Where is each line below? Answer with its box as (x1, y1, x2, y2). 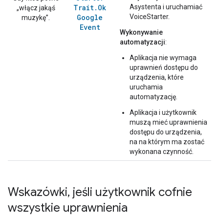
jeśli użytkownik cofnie (70, 185, 192, 200)
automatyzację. (130, 93, 177, 101)
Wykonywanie (120, 28, 163, 37)
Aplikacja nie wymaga (130, 54, 197, 62)
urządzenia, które (130, 73, 184, 82)
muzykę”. (22, 14, 50, 22)
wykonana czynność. (130, 148, 194, 156)
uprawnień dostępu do (130, 64, 198, 72)
